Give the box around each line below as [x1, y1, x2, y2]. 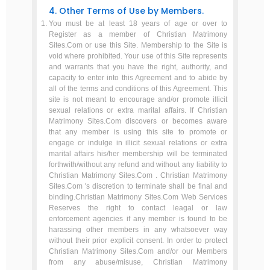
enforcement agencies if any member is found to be [48, 215, 228, 223]
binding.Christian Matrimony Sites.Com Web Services [48, 193, 228, 201]
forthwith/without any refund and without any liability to [48, 160, 228, 169]
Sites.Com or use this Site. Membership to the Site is [48, 41, 228, 49]
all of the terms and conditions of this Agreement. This [48, 84, 228, 93]
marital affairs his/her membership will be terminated [48, 149, 228, 158]
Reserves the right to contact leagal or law [48, 204, 228, 212]
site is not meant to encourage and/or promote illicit [48, 95, 228, 104]
